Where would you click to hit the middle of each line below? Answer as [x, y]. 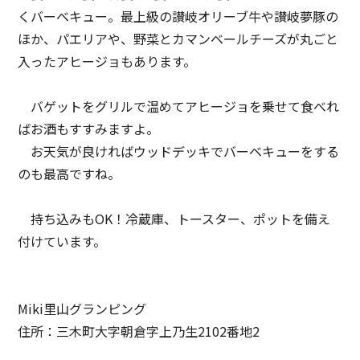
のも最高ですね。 [70, 173]
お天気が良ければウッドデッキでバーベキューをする [179, 151]
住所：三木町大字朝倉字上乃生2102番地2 [139, 331]
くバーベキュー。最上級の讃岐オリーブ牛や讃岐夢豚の [178, 16]
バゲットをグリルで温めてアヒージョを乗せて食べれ [179, 106]
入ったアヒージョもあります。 [107, 61]
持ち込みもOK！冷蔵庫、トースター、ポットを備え [174, 218]
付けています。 [62, 241]
